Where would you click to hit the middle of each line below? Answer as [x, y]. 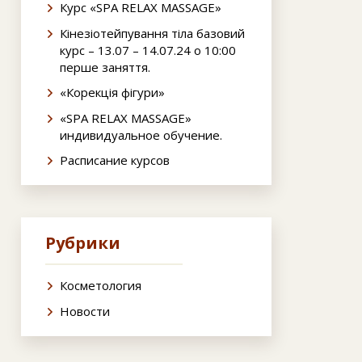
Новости [85, 311]
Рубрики [83, 243]
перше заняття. [105, 67]
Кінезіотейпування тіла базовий [152, 33]
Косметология [101, 286]
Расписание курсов [115, 160]
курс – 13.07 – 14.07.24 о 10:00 [148, 50]
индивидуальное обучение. [141, 135]
